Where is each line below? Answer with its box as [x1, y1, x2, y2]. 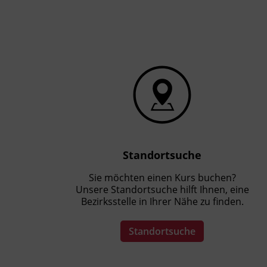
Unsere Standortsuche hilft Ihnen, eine [75, 183, 249, 196]
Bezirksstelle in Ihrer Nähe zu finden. [80, 195, 244, 208]
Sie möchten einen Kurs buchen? [88, 171, 236, 184]
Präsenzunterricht [66, 13, 147, 26]
